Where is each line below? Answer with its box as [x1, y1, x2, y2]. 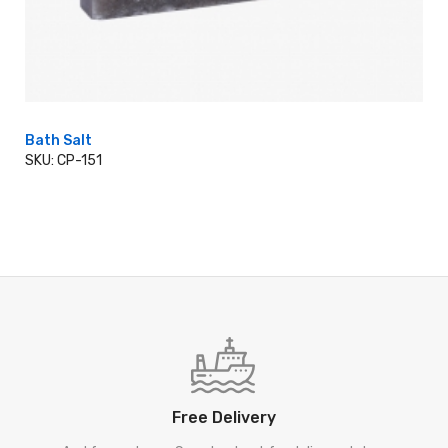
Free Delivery [172, 408, 276, 427]
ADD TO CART [180, 156, 268, 171]
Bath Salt [25, 132, 92, 149]
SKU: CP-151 [25, 152, 102, 169]
